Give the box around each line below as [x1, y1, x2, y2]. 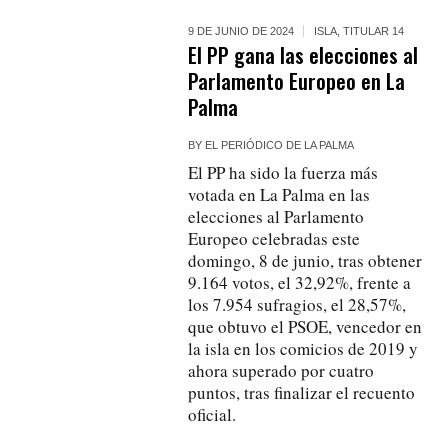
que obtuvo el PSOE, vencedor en [188, 314, 423, 338]
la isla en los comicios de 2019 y [188, 336, 419, 360]
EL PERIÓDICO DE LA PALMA [205, 138, 355, 151]
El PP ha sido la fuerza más [188, 160, 379, 184]
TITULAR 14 [343, 24, 405, 37]
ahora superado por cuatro [188, 358, 375, 382]
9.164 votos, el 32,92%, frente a [188, 270, 412, 294]
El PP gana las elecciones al [188, 38, 419, 70]
